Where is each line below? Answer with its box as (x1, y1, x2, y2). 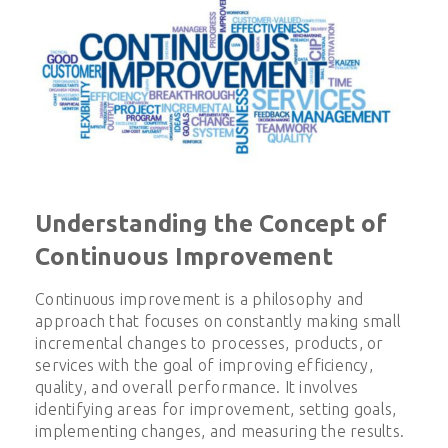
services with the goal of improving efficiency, (35, 355, 373, 374)
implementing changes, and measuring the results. (35, 421, 404, 440)
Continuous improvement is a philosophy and (35, 289, 364, 308)
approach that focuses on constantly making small (35, 311, 401, 330)
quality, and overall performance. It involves (35, 377, 359, 396)
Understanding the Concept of (35, 209, 387, 237)
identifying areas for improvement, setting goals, (35, 399, 397, 418)
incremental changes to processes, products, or (35, 333, 384, 352)
